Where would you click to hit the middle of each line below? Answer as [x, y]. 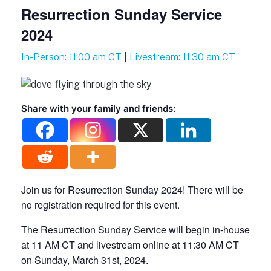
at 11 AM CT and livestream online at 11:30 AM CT [130, 245]
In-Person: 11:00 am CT [71, 57]
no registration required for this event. [100, 205]
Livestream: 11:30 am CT [182, 57]
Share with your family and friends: [98, 109]
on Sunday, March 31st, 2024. [85, 260]
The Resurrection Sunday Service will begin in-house [135, 230]
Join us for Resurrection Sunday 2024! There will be [132, 190]
